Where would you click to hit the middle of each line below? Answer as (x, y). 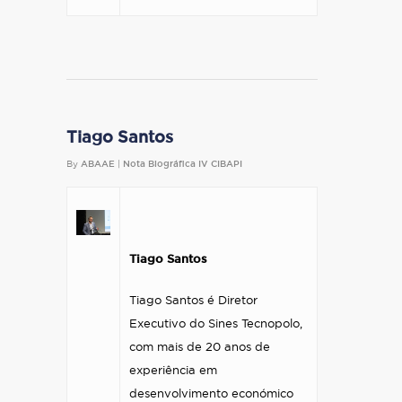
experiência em (173, 371)
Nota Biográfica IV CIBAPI (183, 164)
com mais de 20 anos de (200, 348)
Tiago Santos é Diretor (193, 301)
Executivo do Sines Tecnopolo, (216, 324)
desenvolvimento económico (211, 394)
